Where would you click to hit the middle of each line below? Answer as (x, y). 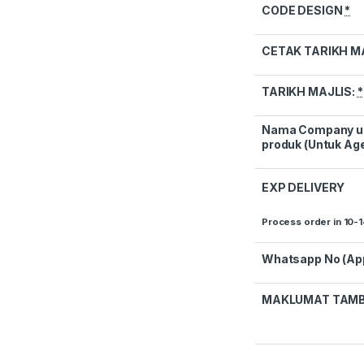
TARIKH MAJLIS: (310, 92)
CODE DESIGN (303, 11)
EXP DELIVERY (303, 188)
